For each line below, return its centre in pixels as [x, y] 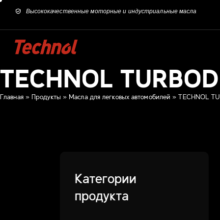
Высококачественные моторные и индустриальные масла [111, 11]
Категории [106, 178]
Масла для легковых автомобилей [120, 96]
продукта [102, 195]
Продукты [46, 96]
